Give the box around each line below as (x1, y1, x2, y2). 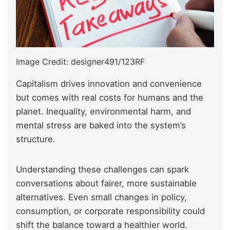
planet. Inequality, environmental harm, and (16, 106, 191, 117)
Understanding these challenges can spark (16, 164, 189, 175)
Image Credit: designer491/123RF (16, 56, 145, 67)
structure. (16, 134, 55, 145)
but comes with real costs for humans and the (16, 92, 203, 103)
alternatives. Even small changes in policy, (16, 192, 187, 203)
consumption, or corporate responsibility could (16, 206, 205, 217)
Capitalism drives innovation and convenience (16, 79, 202, 89)
